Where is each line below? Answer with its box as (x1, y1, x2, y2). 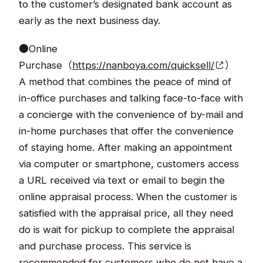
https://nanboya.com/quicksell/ (72, 59, 215, 71)
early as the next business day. (19, 14, 161, 26)
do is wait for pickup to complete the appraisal (19, 223, 235, 235)
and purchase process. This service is (19, 240, 192, 252)
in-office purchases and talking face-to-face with (19, 92, 244, 104)
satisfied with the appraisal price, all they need (19, 207, 234, 219)
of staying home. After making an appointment (19, 141, 233, 153)
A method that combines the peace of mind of (19, 75, 232, 87)
